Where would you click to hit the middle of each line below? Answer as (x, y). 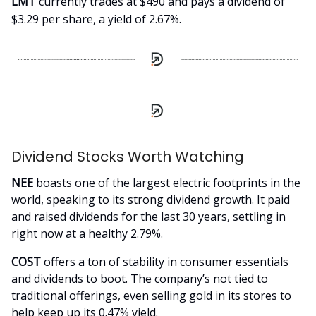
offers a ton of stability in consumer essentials (165, 262)
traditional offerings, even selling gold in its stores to (151, 296)
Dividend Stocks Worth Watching (128, 157)
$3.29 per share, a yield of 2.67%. (96, 19)
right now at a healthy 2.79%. (87, 234)
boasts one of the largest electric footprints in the (168, 183)
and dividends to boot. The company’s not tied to (140, 279)
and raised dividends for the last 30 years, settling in (148, 217)
